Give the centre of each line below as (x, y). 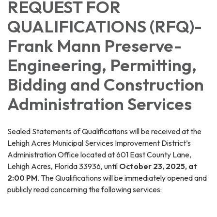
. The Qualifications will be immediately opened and (122, 178)
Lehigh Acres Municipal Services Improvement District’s (99, 143)
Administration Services (100, 103)
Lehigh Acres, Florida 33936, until (63, 166)
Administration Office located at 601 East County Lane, (99, 154)
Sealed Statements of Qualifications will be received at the (104, 131)
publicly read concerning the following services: (85, 189)
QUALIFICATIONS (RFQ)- (105, 26)
